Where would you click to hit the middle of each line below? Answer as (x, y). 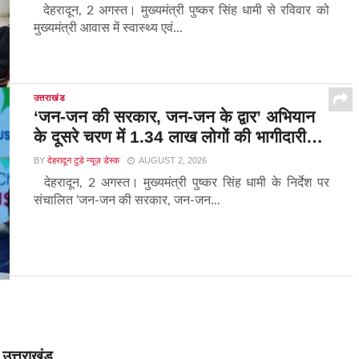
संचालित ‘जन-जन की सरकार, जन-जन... (127, 201)
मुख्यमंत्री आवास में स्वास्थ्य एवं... (108, 28)
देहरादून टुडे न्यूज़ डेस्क (83, 161)
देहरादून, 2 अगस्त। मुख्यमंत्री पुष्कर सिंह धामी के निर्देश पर (181, 183)
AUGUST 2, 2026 (172, 161)
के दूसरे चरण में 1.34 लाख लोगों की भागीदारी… (178, 137)
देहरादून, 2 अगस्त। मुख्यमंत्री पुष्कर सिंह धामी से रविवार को (181, 11)
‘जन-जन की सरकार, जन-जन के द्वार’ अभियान (174, 117)
